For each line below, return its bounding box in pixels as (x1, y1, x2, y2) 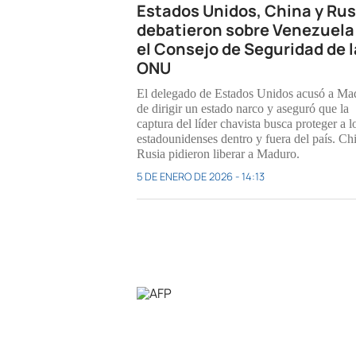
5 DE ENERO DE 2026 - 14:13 (137, 169, 265, 184)
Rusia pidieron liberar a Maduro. (137, 147, 300, 161)
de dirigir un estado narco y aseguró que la (137, 102, 349, 116)
